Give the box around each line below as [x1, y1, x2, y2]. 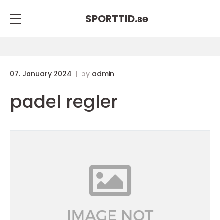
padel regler [10, 89, 118, 114]
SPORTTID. [85, 11, 137, 26]
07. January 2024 [10, 69, 74, 79]
